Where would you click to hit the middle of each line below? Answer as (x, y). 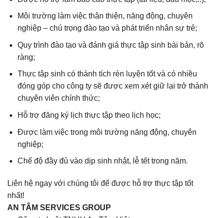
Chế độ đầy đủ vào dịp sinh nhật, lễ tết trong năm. (102, 161)
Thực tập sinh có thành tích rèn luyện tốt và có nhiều (107, 74)
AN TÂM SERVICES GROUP (59, 207)
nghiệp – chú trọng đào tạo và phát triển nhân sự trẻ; (107, 28)
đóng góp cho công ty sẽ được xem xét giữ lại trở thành (113, 86)
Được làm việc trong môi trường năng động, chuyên (107, 132)
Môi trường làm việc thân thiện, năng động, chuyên (105, 16)
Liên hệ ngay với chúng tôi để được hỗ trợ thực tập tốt (100, 183)
